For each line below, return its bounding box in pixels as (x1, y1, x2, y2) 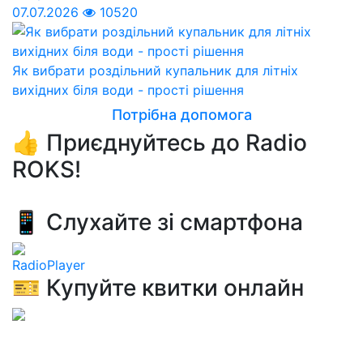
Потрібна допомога (111, 105, 252, 123)
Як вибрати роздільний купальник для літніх (12, 62, 298, 79)
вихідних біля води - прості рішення (12, 81, 244, 98)
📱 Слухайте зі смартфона (12, 207, 303, 236)
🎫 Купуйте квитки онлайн (12, 273, 304, 301)
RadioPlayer (12, 256, 85, 273)
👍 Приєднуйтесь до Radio (12, 128, 307, 156)
